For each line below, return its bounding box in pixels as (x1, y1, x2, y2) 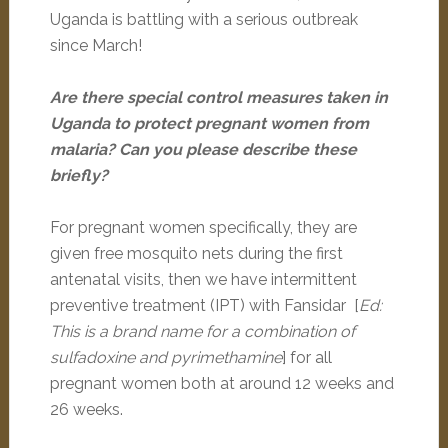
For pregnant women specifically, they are (49, 218, 357, 237)
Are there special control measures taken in (49, 88, 388, 107)
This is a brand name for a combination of (49, 322, 355, 341)
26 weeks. (49, 400, 123, 419)
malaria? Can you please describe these (49, 140, 357, 159)
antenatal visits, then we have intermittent (49, 270, 357, 289)
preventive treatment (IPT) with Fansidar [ (49, 296, 359, 315)
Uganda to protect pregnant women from (49, 114, 369, 133)
